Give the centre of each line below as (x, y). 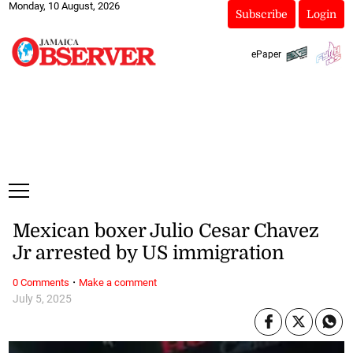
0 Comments (41, 282)
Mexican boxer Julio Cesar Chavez (165, 231)
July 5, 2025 (42, 299)
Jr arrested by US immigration (148, 253)
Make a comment (117, 282)
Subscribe (261, 14)
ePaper (266, 54)
